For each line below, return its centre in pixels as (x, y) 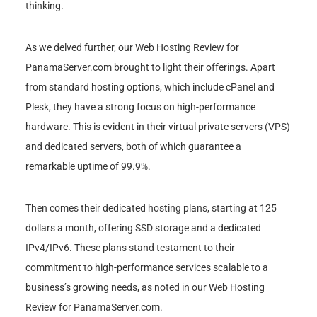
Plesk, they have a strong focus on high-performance (140, 107)
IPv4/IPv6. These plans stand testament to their (130, 248)
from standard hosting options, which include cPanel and (150, 87)
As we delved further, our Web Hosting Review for (132, 47)
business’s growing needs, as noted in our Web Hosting (145, 287)
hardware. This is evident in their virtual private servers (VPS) (158, 127)
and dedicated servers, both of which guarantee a (133, 146)
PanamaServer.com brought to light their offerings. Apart (150, 67)
